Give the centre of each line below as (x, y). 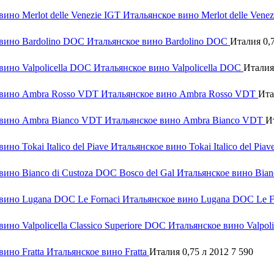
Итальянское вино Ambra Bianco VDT (185, 120)
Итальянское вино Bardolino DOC (158, 42)
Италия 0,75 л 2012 (190, 252)
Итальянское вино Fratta (98, 252)
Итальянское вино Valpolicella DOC (168, 68)
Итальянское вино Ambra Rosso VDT (180, 94)
